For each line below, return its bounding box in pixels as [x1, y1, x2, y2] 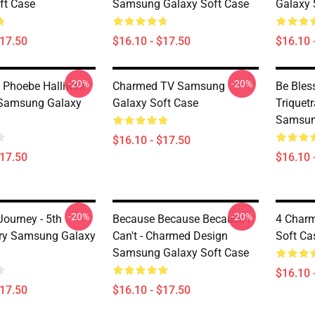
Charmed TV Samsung [112, 79, 225, 93]
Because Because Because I [112, 212, 250, 226]
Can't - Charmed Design [112, 229, 228, 243]
